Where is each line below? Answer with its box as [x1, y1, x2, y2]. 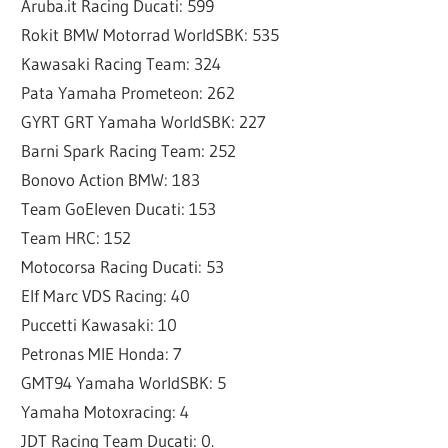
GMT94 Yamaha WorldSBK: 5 [21, 372, 227, 394]
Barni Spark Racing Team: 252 [21, 140, 237, 162]
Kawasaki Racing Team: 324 [21, 53, 222, 75]
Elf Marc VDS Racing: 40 [21, 285, 191, 307]
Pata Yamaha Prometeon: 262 [21, 82, 236, 104]
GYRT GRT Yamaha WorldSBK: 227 [21, 111, 267, 133]
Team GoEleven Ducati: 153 [21, 198, 217, 220]
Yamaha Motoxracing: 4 [21, 401, 190, 423]
